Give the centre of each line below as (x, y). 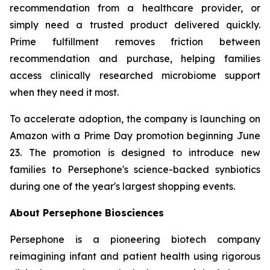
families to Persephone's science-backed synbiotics (135, 169)
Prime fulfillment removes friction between (135, 42)
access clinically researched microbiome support (135, 75)
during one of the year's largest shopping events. (122, 186)
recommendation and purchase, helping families (135, 58)
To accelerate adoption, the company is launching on (135, 119)
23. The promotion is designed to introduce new (135, 152)
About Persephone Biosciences (87, 213)
